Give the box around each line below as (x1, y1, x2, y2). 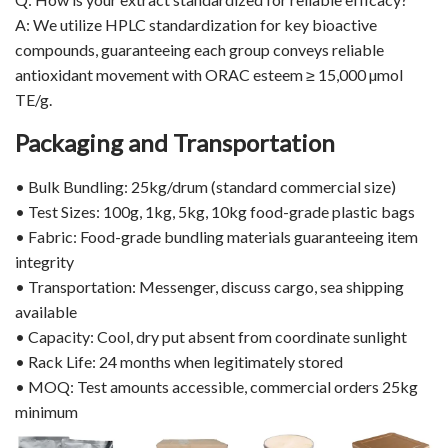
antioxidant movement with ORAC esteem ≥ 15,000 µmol (15, 64, 403, 84)
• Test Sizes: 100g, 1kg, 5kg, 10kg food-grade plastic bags (15, 201, 415, 221)
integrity (15, 251, 74, 271)
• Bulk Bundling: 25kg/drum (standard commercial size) (15, 176, 396, 196)
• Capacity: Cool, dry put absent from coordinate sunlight (15, 326, 407, 346)
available (15, 301, 77, 321)
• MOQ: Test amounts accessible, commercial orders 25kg (15, 376, 418, 396)
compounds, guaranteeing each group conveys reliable (15, 39, 384, 59)
